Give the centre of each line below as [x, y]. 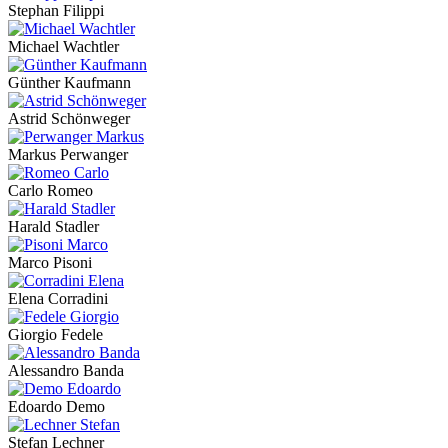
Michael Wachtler [63, 47]
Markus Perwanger [68, 155]
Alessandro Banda [66, 371]
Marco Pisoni [50, 263]
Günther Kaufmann [69, 83]
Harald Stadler [53, 227]
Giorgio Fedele [55, 335]
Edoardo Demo [56, 407]
